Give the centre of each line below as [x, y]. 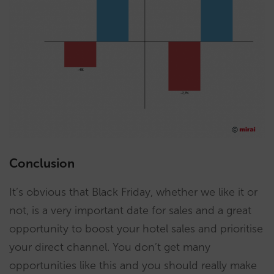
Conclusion [42, 163]
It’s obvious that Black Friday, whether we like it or [133, 192]
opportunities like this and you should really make [133, 265]
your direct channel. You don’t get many [110, 247]
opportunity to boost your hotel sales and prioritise [136, 228]
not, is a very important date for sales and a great [130, 210]
